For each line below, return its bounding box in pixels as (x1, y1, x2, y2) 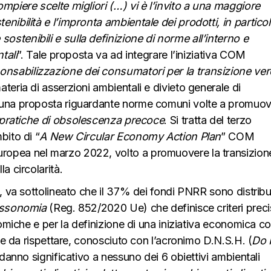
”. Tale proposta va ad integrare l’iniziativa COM (17, 48, 246, 61)
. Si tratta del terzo (164, 113, 252, 126)
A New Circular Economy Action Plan (39, 129, 221, 143)
